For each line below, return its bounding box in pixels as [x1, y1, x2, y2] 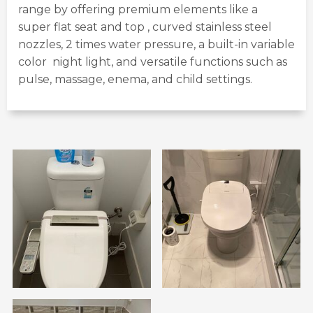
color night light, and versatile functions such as [18, 55, 287, 68]
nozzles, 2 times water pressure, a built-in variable [18, 38, 295, 51]
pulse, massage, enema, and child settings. [18, 73, 252, 86]
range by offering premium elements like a [18, 3, 261, 16]
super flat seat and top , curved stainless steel [18, 20, 272, 34]
